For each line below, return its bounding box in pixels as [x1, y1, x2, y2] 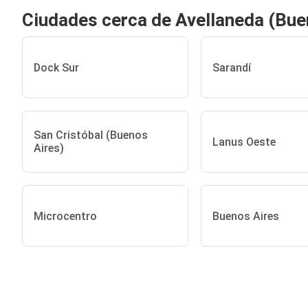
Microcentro [34, 209, 97, 223]
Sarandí [212, 60, 251, 74]
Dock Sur [34, 60, 79, 74]
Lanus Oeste [212, 135, 276, 148]
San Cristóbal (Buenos [34, 129, 148, 142]
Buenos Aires [212, 209, 279, 223]
